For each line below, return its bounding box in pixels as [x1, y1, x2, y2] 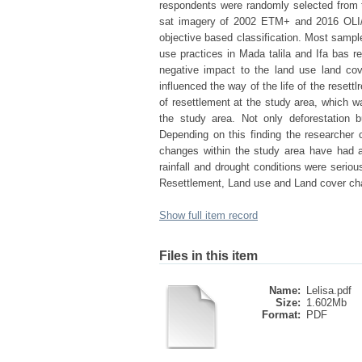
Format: [262, 309, 301, 321]
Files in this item [159, 249, 258, 263]
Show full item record [159, 209, 258, 221]
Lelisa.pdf [306, 284, 351, 297]
